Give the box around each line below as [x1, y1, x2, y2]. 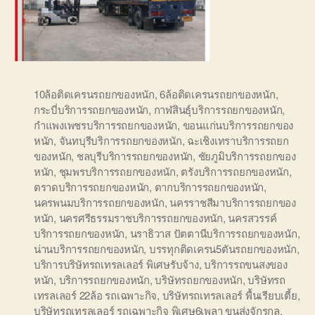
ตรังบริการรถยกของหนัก [181, 163, 289, 179]
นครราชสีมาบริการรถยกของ [169, 194, 296, 210]
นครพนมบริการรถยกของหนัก [34, 194, 165, 210]
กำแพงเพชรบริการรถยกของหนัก [34, 117, 178, 132]
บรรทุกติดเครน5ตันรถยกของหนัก [148, 240, 297, 256]
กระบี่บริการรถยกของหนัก [34, 101, 149, 117]
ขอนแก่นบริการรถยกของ [182, 117, 294, 132]
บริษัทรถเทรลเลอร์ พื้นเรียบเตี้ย [162, 287, 297, 302]
